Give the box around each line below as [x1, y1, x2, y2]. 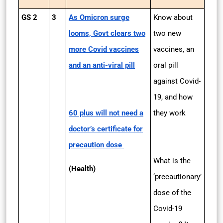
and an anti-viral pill [69, 61, 135, 70]
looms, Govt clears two [69, 29, 145, 38]
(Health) [69, 164, 96, 173]
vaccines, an [153, 45, 194, 54]
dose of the [153, 188, 191, 197]
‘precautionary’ [153, 172, 202, 181]
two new [153, 29, 181, 38]
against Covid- [153, 77, 201, 86]
